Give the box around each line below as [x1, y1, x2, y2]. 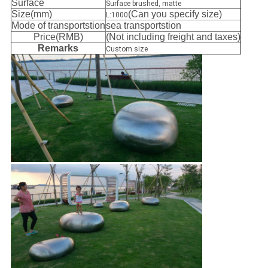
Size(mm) [11, 9, 52, 20]
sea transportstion [105, 20, 181, 31]
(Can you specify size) [127, 9, 222, 20]
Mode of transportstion [11, 20, 105, 31]
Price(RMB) [33, 32, 83, 42]
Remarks [38, 43, 79, 54]
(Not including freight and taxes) [105, 32, 240, 42]
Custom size [105, 45, 148, 54]
